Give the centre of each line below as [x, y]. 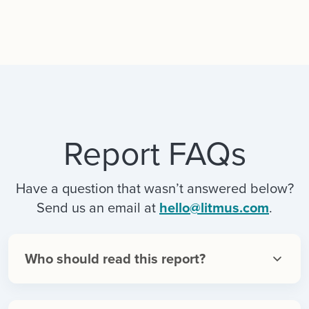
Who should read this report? [115, 259]
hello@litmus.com [214, 208]
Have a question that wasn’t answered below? [154, 189]
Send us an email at [98, 208]
